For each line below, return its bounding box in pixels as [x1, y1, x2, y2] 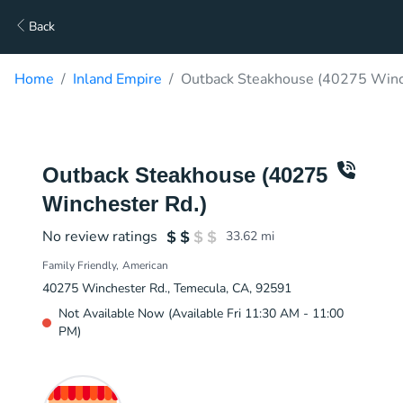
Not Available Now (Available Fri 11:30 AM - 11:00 [58, 305, 344, 322]
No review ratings [42, 227, 157, 246]
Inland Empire [73, 69, 162, 89]
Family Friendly [42, 258, 116, 273]
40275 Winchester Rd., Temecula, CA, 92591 [42, 280, 291, 297]
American [122, 258, 168, 273]
